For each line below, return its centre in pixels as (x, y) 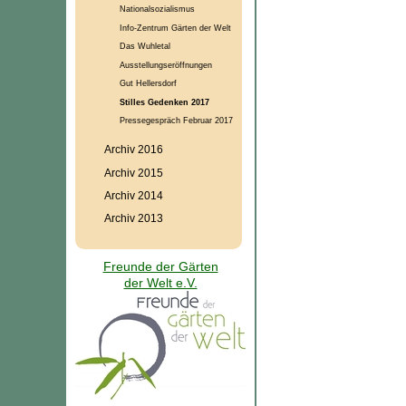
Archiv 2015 (133, 172)
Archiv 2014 (133, 195)
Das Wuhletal (145, 46)
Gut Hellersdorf (148, 83)
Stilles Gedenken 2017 (164, 101)
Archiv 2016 (133, 150)
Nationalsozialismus (157, 8)
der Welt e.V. (160, 283)
